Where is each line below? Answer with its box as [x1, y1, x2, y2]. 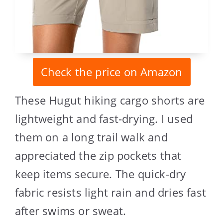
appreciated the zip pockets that [15, 148, 182, 163]
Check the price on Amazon [40, 64, 183, 80]
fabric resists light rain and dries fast [15, 185, 207, 200]
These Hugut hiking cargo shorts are [15, 93, 205, 108]
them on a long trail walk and [15, 129, 168, 145]
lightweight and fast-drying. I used [15, 111, 193, 126]
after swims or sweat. [15, 203, 126, 219]
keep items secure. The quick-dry [15, 166, 186, 182]
